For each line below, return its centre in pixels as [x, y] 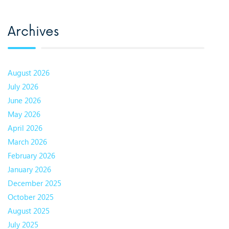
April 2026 [25, 128]
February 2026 [31, 155]
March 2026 [27, 141]
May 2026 [24, 114]
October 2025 [31, 197]
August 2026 [29, 72]
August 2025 [29, 210]
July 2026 [23, 86]
